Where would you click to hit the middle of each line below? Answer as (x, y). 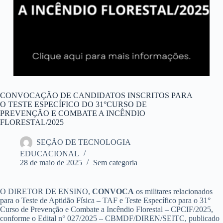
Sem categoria (115, 163)
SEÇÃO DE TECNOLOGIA (83, 142)
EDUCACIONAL (50, 154)
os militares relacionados (173, 192)
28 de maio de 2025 (51, 163)
